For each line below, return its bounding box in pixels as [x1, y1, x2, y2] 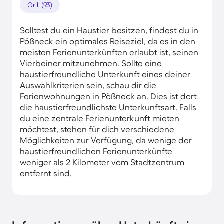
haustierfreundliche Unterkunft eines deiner [20, 69, 190, 79]
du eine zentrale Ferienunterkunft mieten [20, 113, 179, 123]
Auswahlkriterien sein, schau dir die [20, 80, 156, 90]
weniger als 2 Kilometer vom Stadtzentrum [20, 157, 184, 167]
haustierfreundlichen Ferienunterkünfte [20, 146, 172, 156]
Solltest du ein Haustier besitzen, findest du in [20, 25, 198, 35]
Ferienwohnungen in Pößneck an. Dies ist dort [20, 91, 197, 101]
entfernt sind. [20, 168, 72, 178]
